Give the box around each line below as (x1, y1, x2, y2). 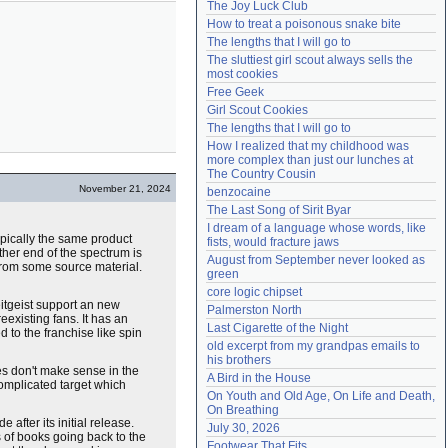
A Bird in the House (207, 371, 311, 385)
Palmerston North (207, 303, 302, 317)
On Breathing (207, 403, 279, 417)
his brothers (207, 353, 271, 367)
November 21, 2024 (79, 183, 171, 194)
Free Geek (207, 85, 264, 99)
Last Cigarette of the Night (207, 321, 348, 335)
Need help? (214, 9, 272, 21)
